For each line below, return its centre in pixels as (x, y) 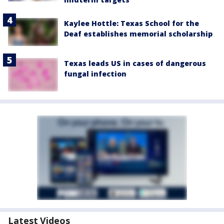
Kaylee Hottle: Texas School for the (131, 23)
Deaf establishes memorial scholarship (138, 33)
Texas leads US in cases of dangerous (135, 63)
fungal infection (95, 73)
